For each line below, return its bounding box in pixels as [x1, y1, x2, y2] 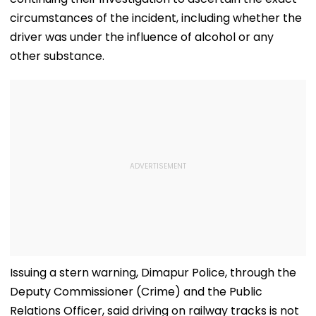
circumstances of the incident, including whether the [10, 9, 302, 26]
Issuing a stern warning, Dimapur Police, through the [10, 264, 296, 281]
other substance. [10, 47, 104, 64]
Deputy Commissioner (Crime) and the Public [10, 283, 262, 300]
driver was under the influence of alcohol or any [10, 28, 274, 45]
